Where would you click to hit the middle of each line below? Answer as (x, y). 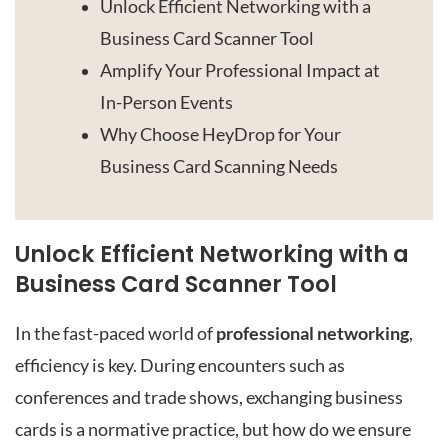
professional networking (312, 333)
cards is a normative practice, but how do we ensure (213, 429)
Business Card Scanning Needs (219, 166)
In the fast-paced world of (115, 333)
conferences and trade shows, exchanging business (209, 397)
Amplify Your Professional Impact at (240, 70)
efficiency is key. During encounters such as (180, 365)
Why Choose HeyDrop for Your (220, 134)
